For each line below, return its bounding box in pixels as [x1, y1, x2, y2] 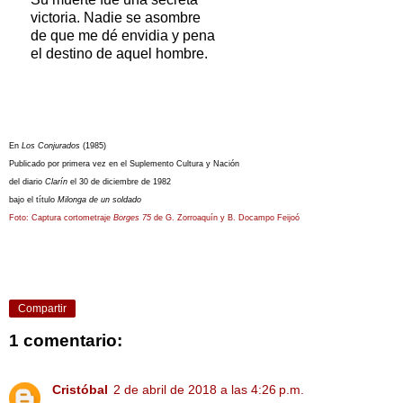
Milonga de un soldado [58, 195, 141, 205]
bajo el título [9, 195, 58, 205]
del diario [9, 177, 45, 187]
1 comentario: [9, 331, 122, 351]
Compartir [18, 302, 67, 316]
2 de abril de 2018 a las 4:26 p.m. [113, 381, 304, 397]
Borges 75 [113, 213, 154, 223]
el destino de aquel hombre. [31, 46, 208, 62]
